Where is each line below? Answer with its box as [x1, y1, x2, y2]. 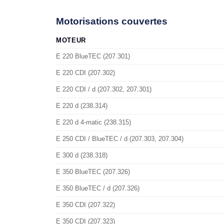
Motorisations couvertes [56, 15, 167, 26]
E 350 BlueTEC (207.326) [56, 168, 130, 175]
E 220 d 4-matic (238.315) [56, 118, 131, 126]
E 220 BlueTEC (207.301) [56, 52, 130, 60]
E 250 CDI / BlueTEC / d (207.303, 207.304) [56, 135, 183, 142]
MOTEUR [56, 36, 86, 44]
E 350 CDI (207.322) [56, 201, 115, 208]
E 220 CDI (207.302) [56, 69, 115, 76]
